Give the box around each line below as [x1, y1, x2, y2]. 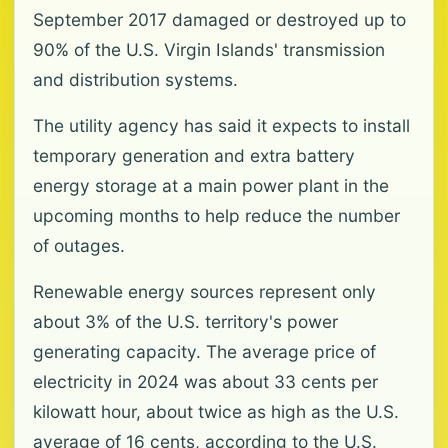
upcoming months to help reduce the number [33, 205, 400, 226]
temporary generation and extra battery [33, 145, 355, 166]
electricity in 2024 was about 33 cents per [33, 371, 378, 392]
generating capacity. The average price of [33, 341, 376, 362]
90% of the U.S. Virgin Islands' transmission [33, 39, 385, 60]
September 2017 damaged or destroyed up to [33, 9, 406, 30]
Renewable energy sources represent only [33, 281, 376, 302]
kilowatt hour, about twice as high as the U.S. [33, 401, 399, 422]
